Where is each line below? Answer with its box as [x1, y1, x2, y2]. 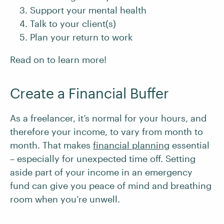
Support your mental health [30, 4, 146, 15]
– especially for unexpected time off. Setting [10, 153, 195, 164]
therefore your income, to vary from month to [10, 126, 203, 137]
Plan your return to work [30, 31, 132, 42]
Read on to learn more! [10, 54, 109, 65]
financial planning [93, 139, 169, 150]
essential [169, 139, 209, 150]
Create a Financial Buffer [10, 85, 169, 101]
